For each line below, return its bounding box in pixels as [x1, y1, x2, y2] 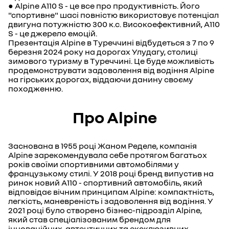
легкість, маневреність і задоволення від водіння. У [8, 196, 213, 206]
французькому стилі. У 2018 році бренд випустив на [8, 168, 214, 178]
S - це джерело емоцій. [8, 28, 97, 38]
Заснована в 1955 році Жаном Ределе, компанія [8, 141, 197, 151]
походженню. [8, 83, 63, 94]
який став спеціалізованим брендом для [8, 214, 171, 224]
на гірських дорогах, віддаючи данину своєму [8, 74, 193, 84]
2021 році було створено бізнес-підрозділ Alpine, [8, 205, 202, 215]
